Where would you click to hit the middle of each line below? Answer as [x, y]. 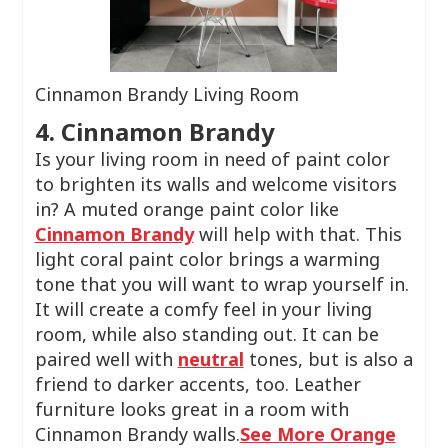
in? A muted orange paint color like [186, 209]
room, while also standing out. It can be [206, 334]
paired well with [106, 359]
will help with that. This [297, 234]
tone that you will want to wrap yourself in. [221, 284]
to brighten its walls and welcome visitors [215, 184]
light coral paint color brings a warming [207, 259]
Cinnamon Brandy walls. [137, 434]
